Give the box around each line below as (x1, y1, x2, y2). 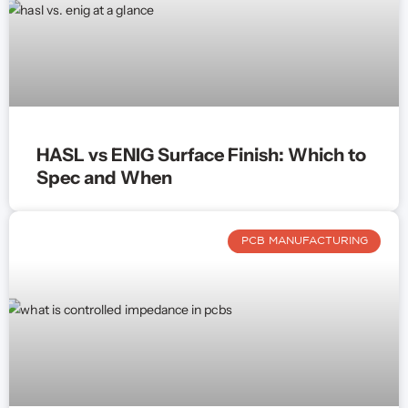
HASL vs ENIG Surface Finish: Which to (36, 144, 366, 166)
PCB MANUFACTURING (240, 236, 368, 247)
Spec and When (36, 167, 172, 189)
